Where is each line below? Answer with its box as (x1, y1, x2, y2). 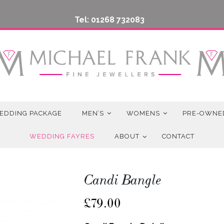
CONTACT (162, 132, 194, 140)
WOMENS (126, 109, 160, 117)
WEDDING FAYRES (29, 132, 94, 140)
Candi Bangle (84, 171, 161, 189)
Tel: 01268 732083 (74, 15, 144, 24)
